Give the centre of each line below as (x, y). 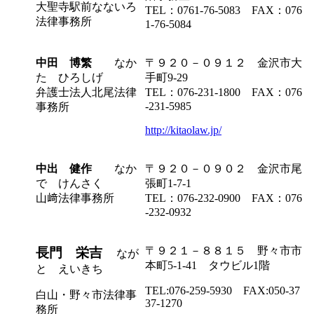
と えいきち (69, 268)
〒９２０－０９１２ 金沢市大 (224, 62)
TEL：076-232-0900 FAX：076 (224, 198)
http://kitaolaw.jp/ (183, 130)
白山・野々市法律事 (86, 294)
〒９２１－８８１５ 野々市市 (224, 250)
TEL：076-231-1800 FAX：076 (224, 92)
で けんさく (69, 183)
